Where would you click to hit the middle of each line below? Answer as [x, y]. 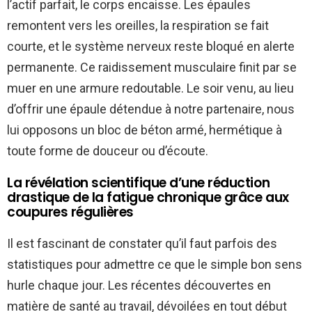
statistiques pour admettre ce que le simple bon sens [155, 265]
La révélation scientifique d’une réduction [139, 183]
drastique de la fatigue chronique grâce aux [148, 198]
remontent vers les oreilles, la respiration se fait [138, 26]
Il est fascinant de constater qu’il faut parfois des [142, 244]
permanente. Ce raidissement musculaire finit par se [152, 68]
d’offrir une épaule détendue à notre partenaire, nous [151, 109]
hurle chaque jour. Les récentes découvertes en [139, 286]
